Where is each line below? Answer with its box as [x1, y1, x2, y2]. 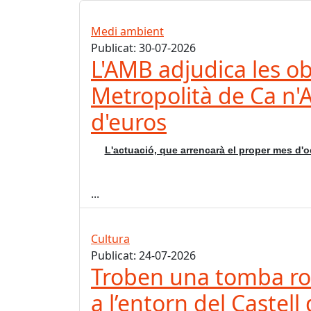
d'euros [91, 107, 167, 137]
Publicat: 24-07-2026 [91, 248, 196, 264]
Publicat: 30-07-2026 [91, 40, 196, 56]
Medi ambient [91, 24, 164, 40]
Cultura [91, 231, 130, 247]
